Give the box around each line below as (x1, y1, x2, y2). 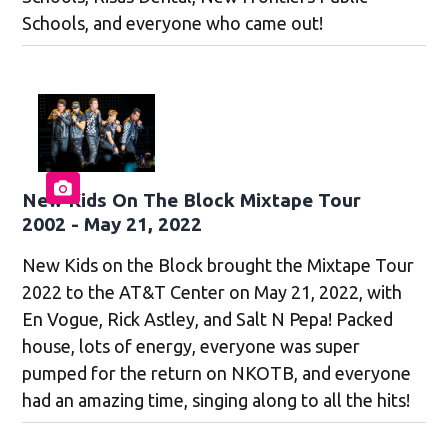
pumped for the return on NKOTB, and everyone (22, 362, 412, 383)
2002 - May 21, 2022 (22, 212, 203, 235)
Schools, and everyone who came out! (22, 13, 324, 34)
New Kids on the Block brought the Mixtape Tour (22, 254, 415, 275)
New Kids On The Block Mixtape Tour (22, 188, 362, 211)
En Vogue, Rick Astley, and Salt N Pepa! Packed (22, 308, 394, 329)
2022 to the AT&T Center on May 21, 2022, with (22, 281, 403, 302)
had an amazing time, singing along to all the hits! (22, 389, 411, 410)
